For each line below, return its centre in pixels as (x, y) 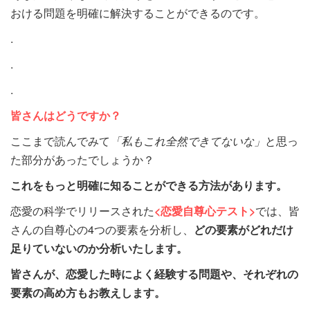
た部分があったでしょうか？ (82, 159)
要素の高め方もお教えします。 (88, 292)
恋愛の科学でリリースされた (82, 210)
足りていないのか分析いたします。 (99, 248)
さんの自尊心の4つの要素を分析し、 (102, 229)
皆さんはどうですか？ (66, 115)
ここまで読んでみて (60, 140)
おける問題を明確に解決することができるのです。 (138, 12)
